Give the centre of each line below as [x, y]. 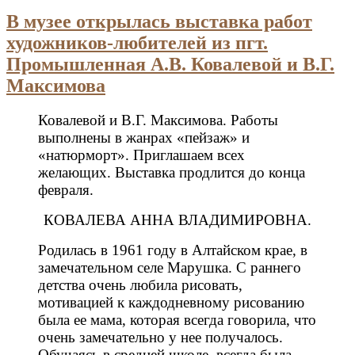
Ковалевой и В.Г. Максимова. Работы [158, 120]
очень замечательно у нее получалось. [160, 338]
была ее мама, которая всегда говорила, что [177, 320]
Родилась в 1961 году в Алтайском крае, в [173, 250]
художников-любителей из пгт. [137, 42]
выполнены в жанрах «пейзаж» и [144, 138]
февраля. [66, 190]
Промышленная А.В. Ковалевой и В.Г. [170, 64]
